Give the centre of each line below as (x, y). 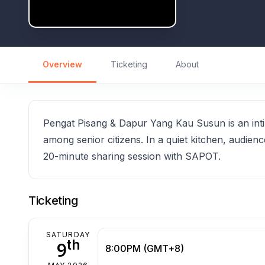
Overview (62, 64)
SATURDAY (68, 234)
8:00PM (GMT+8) (145, 249)
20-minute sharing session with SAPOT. (132, 156)
